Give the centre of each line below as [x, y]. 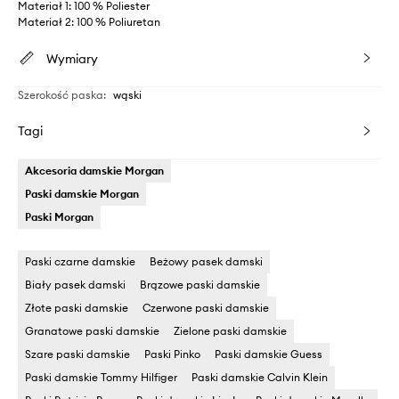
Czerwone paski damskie [206, 307]
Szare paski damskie [77, 354]
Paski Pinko [172, 354]
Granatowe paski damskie [92, 330]
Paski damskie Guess [269, 354]
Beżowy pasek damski [206, 261]
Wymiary [72, 58]
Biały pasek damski [75, 284]
